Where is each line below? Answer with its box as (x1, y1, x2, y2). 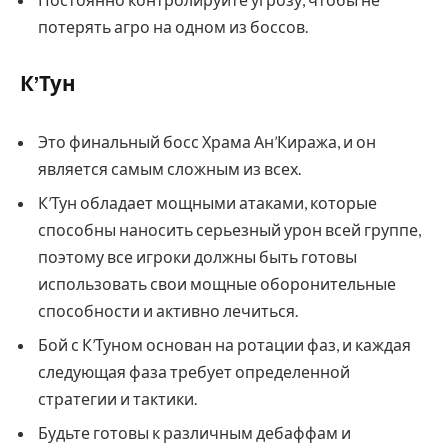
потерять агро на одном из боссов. (38, 17, 308, 37)
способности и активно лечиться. (38, 300, 298, 320)
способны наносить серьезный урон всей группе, (38, 219, 421, 239)
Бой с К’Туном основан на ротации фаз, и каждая (38, 334, 411, 354)
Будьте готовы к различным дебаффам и (38, 422, 351, 442)
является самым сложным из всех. (38, 158, 301, 178)
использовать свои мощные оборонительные (38, 273, 396, 293)
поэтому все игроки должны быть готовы (38, 246, 357, 266)
